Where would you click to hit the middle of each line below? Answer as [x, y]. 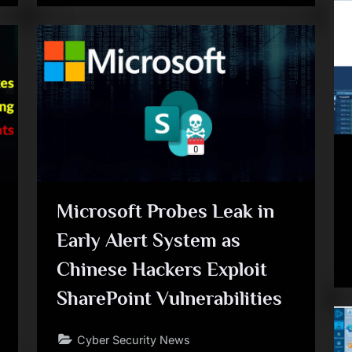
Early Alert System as [149, 240]
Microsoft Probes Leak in [166, 211]
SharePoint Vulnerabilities [170, 298]
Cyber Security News [134, 339]
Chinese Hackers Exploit [162, 269]
